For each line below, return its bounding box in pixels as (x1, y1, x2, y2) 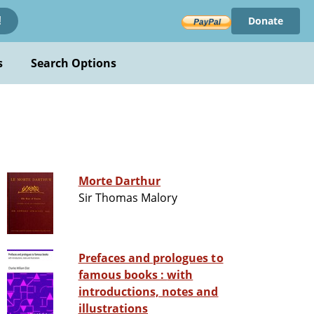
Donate (247, 14, 283, 27)
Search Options (30, 55, 117, 71)
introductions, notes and (78, 284, 219, 300)
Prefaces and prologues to (78, 250, 224, 266)
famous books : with (78, 267, 168, 283)
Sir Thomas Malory (78, 190, 178, 206)
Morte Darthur (78, 173, 161, 189)
